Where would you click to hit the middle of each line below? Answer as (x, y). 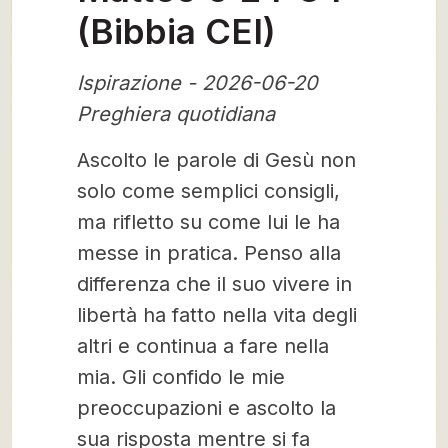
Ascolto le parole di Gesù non (216, 160)
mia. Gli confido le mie (181, 377)
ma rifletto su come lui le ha (208, 222)
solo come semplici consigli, (208, 191)
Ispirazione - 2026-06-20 (197, 83)
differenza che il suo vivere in (214, 284)
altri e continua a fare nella (203, 346)
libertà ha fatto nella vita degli (217, 315)
